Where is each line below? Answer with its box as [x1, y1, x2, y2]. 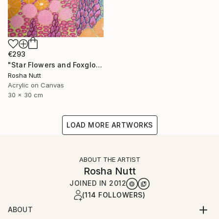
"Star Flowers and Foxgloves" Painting [95, 61, 102, 69]
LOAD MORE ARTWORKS [66, 121, 153, 130]
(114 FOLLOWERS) [82, 191, 146, 199]
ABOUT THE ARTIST [79, 155, 140, 164]
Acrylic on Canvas [8, 81, 64, 89]
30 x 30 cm [8, 91, 43, 99]
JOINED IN [69, 179, 109, 188]
